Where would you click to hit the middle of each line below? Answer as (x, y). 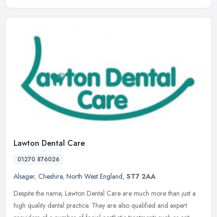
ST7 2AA (141, 177)
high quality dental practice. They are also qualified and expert (100, 206)
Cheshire (50, 177)
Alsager (24, 177)
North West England (94, 177)
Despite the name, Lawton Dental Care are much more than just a (105, 194)
